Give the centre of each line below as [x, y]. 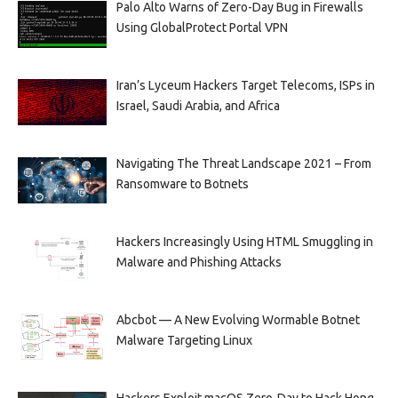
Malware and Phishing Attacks [199, 262]
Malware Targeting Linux [184, 340]
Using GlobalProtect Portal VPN [202, 28]
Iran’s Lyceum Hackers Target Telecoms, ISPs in [245, 85]
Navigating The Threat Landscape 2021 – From [243, 163]
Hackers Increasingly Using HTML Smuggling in [244, 241]
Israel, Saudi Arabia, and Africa [198, 106]
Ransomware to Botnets [182, 183]
